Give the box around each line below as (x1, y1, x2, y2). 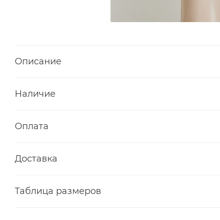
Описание (15, 55, 61, 67)
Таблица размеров (15, 185, 101, 196)
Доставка (15, 153, 57, 164)
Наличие (15, 88, 55, 99)
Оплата (15, 120, 49, 132)
